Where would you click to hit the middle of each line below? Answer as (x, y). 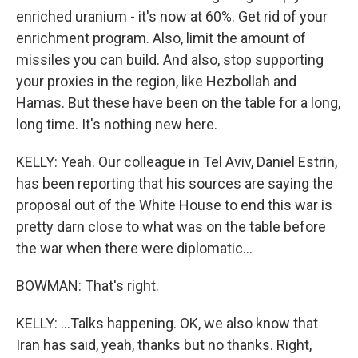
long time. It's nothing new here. (117, 124)
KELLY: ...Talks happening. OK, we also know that (167, 323)
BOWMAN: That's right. (88, 286)
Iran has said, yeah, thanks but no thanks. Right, (164, 345)
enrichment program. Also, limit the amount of (161, 38)
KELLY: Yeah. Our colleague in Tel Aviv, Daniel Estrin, (177, 162)
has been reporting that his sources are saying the (175, 183)
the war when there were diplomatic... (134, 248)
